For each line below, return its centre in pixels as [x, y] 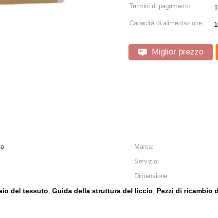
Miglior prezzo [176, 52]
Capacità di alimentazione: [167, 23]
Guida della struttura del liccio [102, 191]
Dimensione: [152, 176]
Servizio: [147, 161]
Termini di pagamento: [161, 6]
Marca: [144, 147]
